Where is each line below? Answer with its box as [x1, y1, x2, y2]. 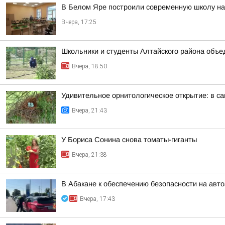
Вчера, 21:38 [72, 151, 107, 158]
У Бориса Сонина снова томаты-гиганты [61, 136, 197, 144]
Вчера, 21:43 [72, 107, 107, 114]
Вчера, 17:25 [61, 19, 96, 26]
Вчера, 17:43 [80, 195, 115, 202]
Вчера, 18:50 [72, 63, 107, 70]
